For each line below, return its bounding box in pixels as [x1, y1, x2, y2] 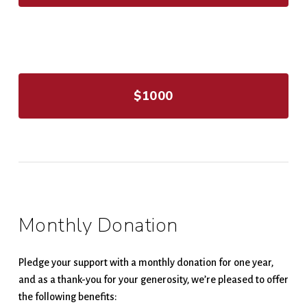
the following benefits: [18, 291, 117, 303]
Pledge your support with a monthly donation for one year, [18, 257, 273, 269]
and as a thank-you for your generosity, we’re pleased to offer [18, 274, 288, 286]
